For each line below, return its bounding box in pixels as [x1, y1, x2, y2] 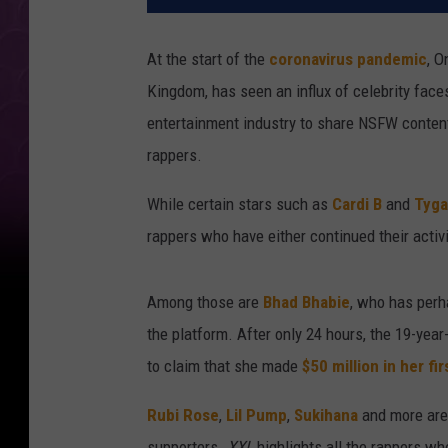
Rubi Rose [147, 405, 219, 426]
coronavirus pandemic [269, 49, 427, 70]
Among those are [147, 292, 263, 313]
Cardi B [332, 194, 382, 215]
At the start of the [147, 49, 269, 70]
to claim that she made [147, 356, 302, 377]
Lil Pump [226, 405, 287, 426]
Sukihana [294, 405, 358, 426]
